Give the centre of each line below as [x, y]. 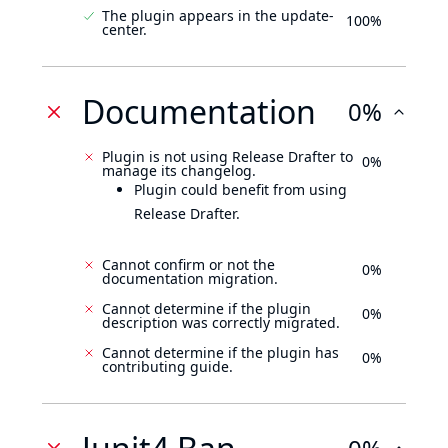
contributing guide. [167, 366]
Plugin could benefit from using [240, 189]
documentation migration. [190, 278]
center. [124, 29]
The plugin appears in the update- [218, 15]
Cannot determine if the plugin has [220, 352]
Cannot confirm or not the [188, 264]
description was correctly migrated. [221, 322]
